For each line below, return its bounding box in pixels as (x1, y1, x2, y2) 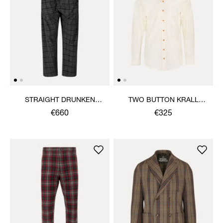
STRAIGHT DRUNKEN (24, 97, 95, 104)
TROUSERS (41, 107, 79, 114)
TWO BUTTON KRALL (128, 97, 199, 104)
